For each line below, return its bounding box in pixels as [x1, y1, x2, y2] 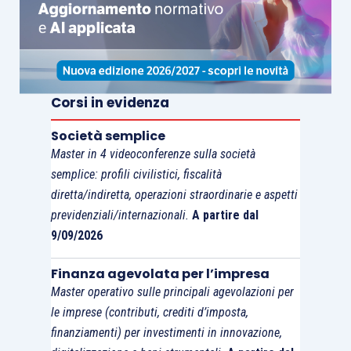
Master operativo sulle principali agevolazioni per [50, 284, 294, 300]
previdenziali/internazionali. [50, 208, 192, 223]
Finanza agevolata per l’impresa [50, 265, 270, 284]
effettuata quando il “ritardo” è [125, 4, 317, 20]
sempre [77, 4, 126, 20]
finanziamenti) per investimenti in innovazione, [50, 325, 282, 341]
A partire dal [191, 208, 259, 223]
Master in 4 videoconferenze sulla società [50, 147, 255, 162]
